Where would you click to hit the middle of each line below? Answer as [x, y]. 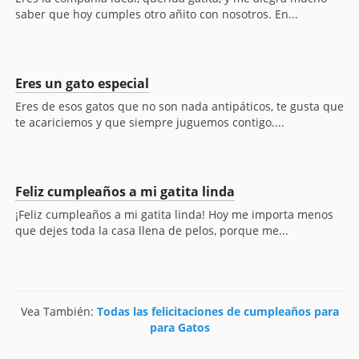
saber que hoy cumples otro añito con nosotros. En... [157, 14]
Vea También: [58, 312]
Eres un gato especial [82, 84]
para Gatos [179, 328]
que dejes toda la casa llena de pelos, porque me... [152, 231]
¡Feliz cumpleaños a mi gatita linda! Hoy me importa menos [174, 215]
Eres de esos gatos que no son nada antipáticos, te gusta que [179, 107]
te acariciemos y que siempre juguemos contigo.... [150, 123]
